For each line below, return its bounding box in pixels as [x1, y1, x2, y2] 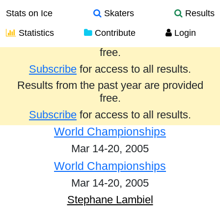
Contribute [92, 28, 136, 38]
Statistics [16, 28, 54, 38]
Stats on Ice [6, 8, 53, 18]
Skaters [101, 8, 134, 18]
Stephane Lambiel [67, 193, 153, 206]
